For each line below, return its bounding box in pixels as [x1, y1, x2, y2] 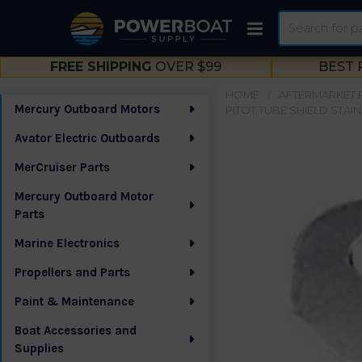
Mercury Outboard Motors [15, 102, 160, 116]
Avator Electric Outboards [15, 131, 160, 145]
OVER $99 [152, 59, 221, 74]
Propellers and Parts [15, 265, 130, 280]
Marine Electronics [15, 236, 120, 250]
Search [277, 11, 318, 27]
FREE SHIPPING [50, 59, 152, 74]
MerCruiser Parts [15, 160, 110, 175]
